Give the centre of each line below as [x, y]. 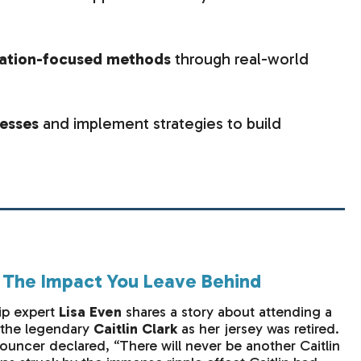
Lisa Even [90, 312]
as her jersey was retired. [258, 329]
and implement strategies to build [162, 124]
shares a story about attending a [226, 312]
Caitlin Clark [135, 329]
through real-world [240, 59]
